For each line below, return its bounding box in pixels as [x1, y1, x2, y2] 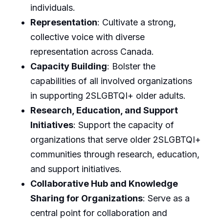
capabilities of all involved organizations [30, 75, 192, 86]
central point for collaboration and [30, 207, 167, 218]
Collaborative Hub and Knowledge [30, 178, 178, 189]
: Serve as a [142, 193, 190, 203]
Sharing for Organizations [30, 193, 143, 203]
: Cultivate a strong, [97, 17, 176, 27]
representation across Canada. [30, 46, 154, 57]
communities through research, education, [30, 149, 199, 159]
